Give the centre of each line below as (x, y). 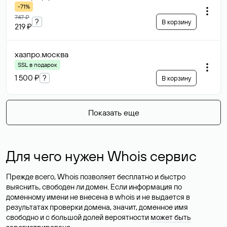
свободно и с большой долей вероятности (78, 217)
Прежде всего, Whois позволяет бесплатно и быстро (96, 177)
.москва (54, 54)
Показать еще (113, 112)
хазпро (27, 54)
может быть (171, 217)
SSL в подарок (37, 65)
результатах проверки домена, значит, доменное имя (97, 207)
